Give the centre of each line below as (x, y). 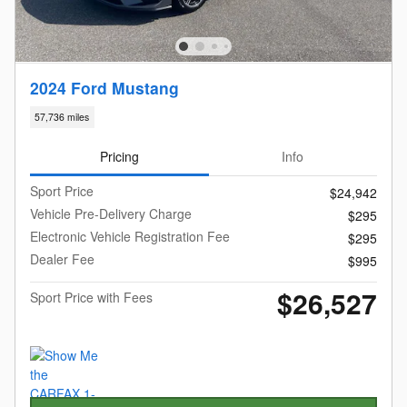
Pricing (119, 156)
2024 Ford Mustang (104, 88)
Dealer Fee (62, 259)
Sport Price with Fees (91, 298)
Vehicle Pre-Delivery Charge (111, 214)
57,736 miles (62, 117)
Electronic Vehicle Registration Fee (130, 237)
